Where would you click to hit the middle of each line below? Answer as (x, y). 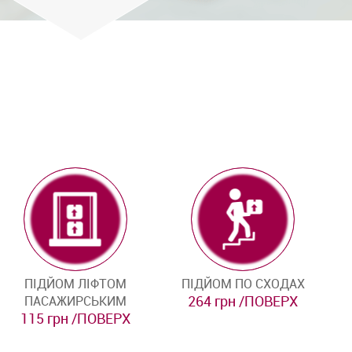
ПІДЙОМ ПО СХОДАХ (243, 284)
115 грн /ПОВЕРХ (75, 318)
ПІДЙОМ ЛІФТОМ (75, 284)
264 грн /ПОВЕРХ (243, 301)
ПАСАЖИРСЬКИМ (75, 301)
